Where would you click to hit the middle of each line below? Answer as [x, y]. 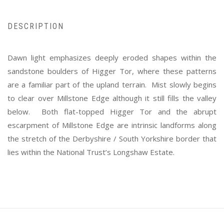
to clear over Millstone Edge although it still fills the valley [112, 98]
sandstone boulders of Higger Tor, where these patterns [112, 71]
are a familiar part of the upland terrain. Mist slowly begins [112, 84]
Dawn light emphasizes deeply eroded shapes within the [112, 57]
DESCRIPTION [36, 26]
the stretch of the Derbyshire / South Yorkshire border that [112, 138]
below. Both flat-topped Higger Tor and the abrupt [112, 111]
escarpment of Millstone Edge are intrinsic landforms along [112, 125]
